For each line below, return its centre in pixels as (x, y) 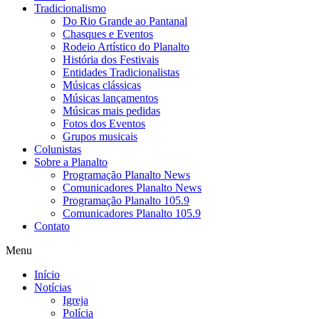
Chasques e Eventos (108, 34)
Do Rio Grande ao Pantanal (125, 21)
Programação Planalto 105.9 (126, 201)
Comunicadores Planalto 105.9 (132, 214)
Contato (52, 226)
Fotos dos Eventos (104, 124)
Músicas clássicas (102, 85)
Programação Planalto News (126, 175)
